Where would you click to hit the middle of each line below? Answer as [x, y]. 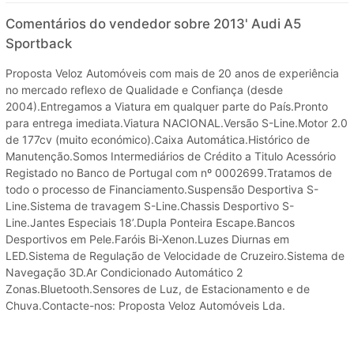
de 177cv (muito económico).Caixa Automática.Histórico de [158, 139]
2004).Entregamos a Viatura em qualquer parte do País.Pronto [167, 106]
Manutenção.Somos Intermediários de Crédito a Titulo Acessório [171, 156]
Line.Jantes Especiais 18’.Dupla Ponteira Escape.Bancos [150, 222]
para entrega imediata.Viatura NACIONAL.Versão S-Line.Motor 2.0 [177, 122]
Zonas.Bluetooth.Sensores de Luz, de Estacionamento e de [158, 288]
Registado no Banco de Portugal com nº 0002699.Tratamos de [169, 172]
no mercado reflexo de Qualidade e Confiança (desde [144, 89]
